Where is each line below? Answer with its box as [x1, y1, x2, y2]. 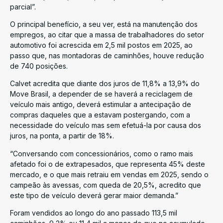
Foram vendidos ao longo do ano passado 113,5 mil [10, 209, 177, 218]
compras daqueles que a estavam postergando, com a [10, 111, 190, 119]
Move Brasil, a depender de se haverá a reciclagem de [10, 90, 193, 99]
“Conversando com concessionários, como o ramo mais [10, 149, 193, 158]
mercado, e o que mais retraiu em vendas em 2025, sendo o [10, 170, 209, 179]
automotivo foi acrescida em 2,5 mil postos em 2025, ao [10, 40, 193, 49]
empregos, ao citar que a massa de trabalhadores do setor [10, 30, 204, 39]
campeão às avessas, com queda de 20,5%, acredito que [10, 180, 201, 189]
